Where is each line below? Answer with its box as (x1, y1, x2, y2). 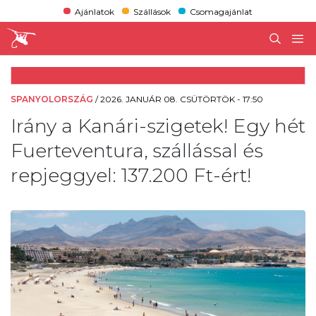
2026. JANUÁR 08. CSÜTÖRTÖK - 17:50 (100, 93, 263, 104)
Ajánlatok (74, 6, 114, 17)
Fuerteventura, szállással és (11, 138, 263, 162)
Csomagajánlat (190, 6, 253, 17)
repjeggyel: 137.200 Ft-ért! (11, 163, 251, 187)
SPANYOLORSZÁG (11, 93, 93, 104)
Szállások (133, 6, 171, 17)
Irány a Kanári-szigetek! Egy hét (11, 114, 305, 138)
